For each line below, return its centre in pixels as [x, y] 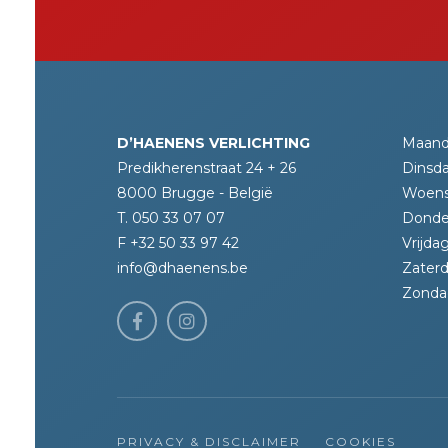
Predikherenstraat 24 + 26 [206, 168]
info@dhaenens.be [182, 268]
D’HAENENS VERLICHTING [213, 143]
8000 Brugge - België [195, 193]
